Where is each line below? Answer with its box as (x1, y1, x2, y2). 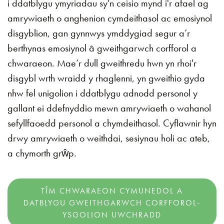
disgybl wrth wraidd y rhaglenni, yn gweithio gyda (7, 71, 205, 84)
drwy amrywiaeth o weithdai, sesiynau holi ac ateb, (7, 131, 210, 144)
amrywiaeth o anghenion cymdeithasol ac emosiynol (7, 11, 212, 24)
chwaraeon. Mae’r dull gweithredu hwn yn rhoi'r (7, 56, 196, 69)
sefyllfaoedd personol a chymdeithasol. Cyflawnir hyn (7, 116, 216, 129)
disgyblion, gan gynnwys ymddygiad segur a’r (7, 26, 190, 39)
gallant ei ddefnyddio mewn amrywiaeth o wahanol (7, 101, 211, 114)
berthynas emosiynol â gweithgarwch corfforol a (7, 41, 196, 54)
